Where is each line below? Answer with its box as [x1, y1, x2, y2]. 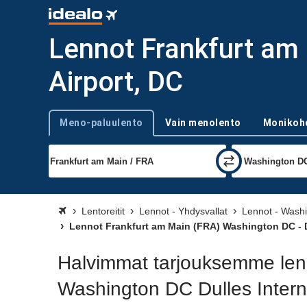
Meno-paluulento [60, 117, 143, 128]
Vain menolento [164, 117, 241, 128]
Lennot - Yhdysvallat [139, 206, 228, 217]
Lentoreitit [82, 206, 125, 217]
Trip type [48, 123, 83, 134]
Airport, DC [49, 66, 183, 98]
